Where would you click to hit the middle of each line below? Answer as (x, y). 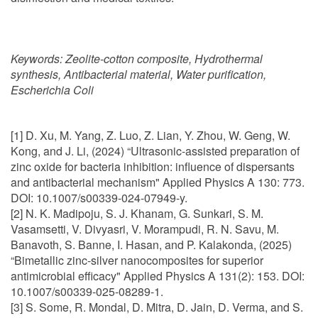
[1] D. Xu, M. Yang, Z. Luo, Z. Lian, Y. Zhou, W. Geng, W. (150, 135)
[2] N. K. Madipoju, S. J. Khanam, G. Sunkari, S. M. (137, 213)
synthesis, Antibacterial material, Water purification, (138, 74)
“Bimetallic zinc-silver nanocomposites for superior (137, 260)
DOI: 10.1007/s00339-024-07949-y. (99, 198)
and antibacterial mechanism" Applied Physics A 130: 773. (158, 182)
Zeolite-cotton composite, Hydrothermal (164, 59)
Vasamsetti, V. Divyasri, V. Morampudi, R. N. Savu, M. (145, 229)
